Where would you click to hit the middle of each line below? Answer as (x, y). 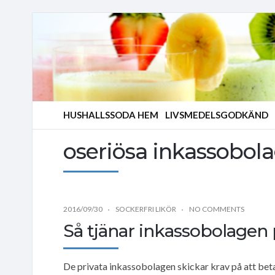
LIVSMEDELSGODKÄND (217, 115)
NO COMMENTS (217, 209)
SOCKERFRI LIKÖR (146, 209)
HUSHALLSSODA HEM (111, 115)
